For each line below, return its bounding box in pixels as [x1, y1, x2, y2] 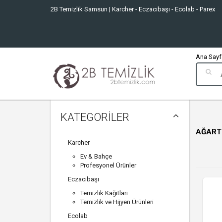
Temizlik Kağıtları [80, 189, 128, 197]
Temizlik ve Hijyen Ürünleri [80, 198, 154, 206]
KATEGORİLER [60, 111, 129, 124]
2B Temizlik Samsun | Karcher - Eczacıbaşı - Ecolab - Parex [51, 5, 215, 13]
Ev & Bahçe [80, 153, 112, 161]
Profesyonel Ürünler [80, 162, 136, 169]
